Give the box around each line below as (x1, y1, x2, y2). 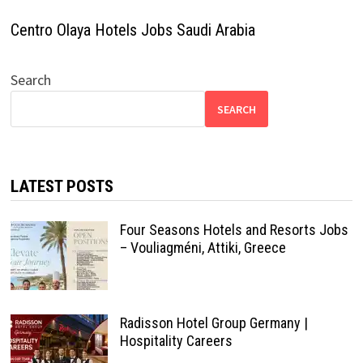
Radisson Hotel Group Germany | (119, 314, 308, 331)
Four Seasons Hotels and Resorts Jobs (119, 221, 348, 238)
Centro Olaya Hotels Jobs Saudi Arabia (10, 20, 255, 40)
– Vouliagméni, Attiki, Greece (119, 239, 286, 256)
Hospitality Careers (119, 332, 233, 349)
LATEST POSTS (10, 177, 113, 196)
